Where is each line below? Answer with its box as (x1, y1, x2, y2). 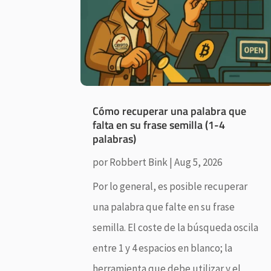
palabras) (93, 131, 137, 148)
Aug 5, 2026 (174, 155, 223, 169)
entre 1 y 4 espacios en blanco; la (93, 241, 233, 255)
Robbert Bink (109, 155, 168, 169)
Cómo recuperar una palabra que (93, 103, 247, 120)
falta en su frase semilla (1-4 (93, 117, 226, 134)
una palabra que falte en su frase (93, 200, 235, 214)
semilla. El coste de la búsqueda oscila (93, 221, 259, 235)
